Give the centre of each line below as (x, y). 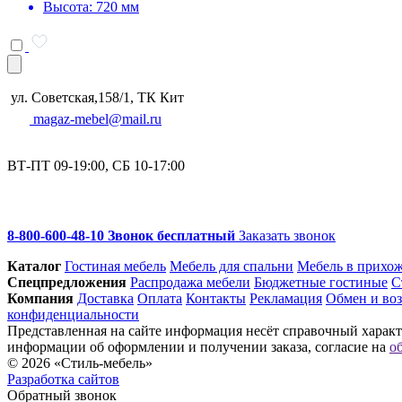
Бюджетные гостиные (321, 282)
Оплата (160, 298)
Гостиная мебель (115, 266)
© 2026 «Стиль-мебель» (80, 363)
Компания (40, 298)
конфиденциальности (73, 314)
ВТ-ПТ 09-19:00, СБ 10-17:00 (96, 165)
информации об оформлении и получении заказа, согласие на (198, 346)
